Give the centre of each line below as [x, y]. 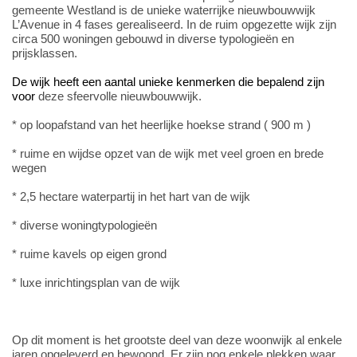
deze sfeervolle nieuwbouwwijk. [120, 96]
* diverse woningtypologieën [84, 225]
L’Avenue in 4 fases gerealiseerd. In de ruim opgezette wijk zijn [174, 24]
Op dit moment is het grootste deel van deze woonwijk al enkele [177, 340]
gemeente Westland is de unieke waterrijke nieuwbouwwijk [164, 10]
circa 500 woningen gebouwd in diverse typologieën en [153, 39]
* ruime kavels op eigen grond [89, 254]
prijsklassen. [45, 53]
